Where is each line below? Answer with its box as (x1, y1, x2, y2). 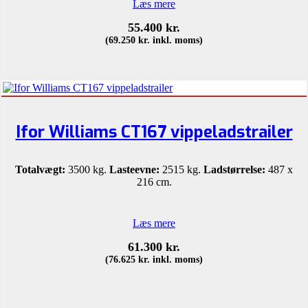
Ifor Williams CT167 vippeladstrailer (15, 120, 293, 143)
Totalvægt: (15, 163, 65, 175)
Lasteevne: (109, 163, 159, 175)
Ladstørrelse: (203, 163, 265, 175)
